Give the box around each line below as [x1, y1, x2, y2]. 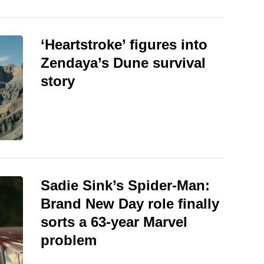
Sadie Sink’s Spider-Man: [41, 177, 210, 193]
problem [41, 232, 97, 248]
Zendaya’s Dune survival [41, 55, 206, 71]
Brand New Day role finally [41, 195, 219, 212]
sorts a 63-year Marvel [41, 213, 187, 230]
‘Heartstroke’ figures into [41, 37, 207, 53]
